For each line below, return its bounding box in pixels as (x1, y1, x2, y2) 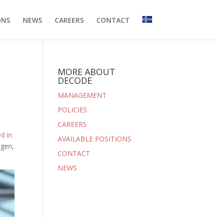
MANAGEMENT (58, 91, 107, 100)
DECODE (58, 75, 93, 86)
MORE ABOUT (58, 66, 116, 77)
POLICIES (58, 105, 88, 114)
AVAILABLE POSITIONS (58, 134, 132, 143)
